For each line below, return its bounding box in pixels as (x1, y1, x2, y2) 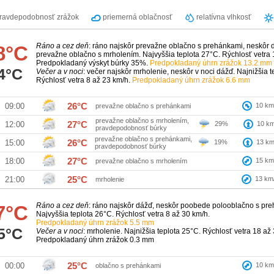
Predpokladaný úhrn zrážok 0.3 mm (36, 235, 154, 245)
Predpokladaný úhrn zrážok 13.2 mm (150, 59, 272, 68)
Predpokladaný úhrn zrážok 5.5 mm (36, 218, 154, 228)
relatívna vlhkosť (194, 13, 251, 22)
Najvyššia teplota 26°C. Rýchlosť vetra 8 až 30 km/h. (36, 210, 210, 219)
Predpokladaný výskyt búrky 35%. (36, 59, 150, 68)
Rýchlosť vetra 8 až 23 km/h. (36, 76, 132, 85)
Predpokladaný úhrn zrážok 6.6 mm (132, 76, 250, 85)
